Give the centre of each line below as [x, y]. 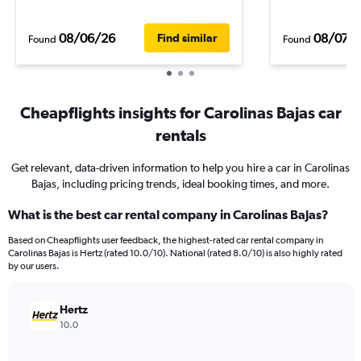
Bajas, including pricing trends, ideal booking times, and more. [180, 184]
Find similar [187, 38]
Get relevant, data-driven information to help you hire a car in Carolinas [180, 168]
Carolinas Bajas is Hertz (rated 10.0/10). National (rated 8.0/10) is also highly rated [175, 253]
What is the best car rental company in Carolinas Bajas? [168, 214]
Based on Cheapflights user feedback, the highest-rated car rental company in [166, 240]
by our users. [34, 266]
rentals [180, 135]
